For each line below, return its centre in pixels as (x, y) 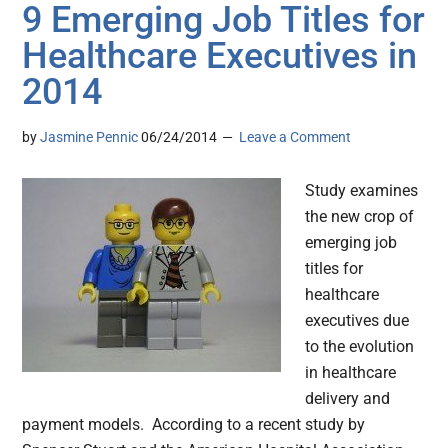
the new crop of (360, 217)
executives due (357, 321)
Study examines (362, 191)
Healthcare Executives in (220, 56)
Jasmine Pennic (89, 137)
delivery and (348, 399)
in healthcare (351, 373)
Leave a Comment (295, 137)
